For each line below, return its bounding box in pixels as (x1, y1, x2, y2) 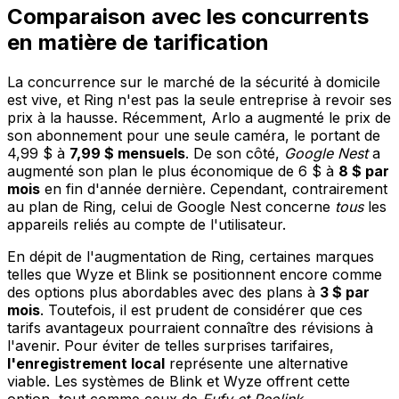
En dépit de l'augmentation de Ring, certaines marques (7, 247, 374, 265)
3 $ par (320, 282, 370, 301)
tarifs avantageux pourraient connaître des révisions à (7, 318, 373, 337)
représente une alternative (165, 354, 348, 372)
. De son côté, (185, 143, 284, 162)
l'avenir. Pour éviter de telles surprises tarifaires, (7, 336, 334, 354)
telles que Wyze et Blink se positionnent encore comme (7, 265, 382, 283)
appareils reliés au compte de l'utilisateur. (7, 215, 286, 233)
